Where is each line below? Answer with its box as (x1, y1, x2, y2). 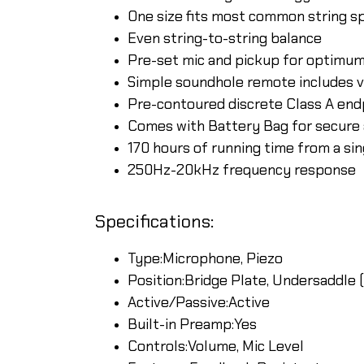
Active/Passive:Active (128, 292, 270, 312)
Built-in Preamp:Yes (128, 314, 257, 334)
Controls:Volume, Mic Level (128, 336, 304, 356)
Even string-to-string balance (128, 28, 322, 48)
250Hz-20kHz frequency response (128, 159, 356, 180)
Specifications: (95, 209, 214, 233)
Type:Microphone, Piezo (128, 248, 283, 268)
